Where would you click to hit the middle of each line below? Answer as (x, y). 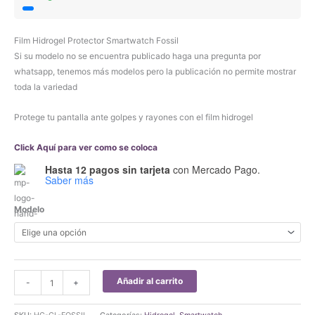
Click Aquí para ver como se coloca (86, 147)
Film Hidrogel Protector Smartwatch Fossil (96, 40)
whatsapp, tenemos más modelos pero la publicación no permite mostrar (155, 71)
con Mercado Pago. (215, 169)
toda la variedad (46, 87)
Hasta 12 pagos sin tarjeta (108, 169)
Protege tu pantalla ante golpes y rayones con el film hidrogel (134, 117)
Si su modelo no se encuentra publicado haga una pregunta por (137, 56)
